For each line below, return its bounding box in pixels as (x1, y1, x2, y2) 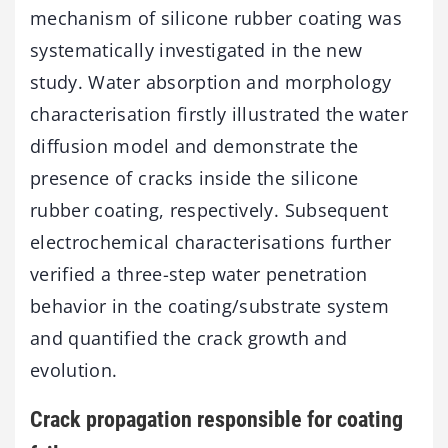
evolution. (30, 357, 118, 382)
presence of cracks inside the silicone (30, 165, 359, 190)
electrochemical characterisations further (30, 229, 392, 254)
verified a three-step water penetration (30, 261, 368, 286)
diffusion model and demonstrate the (30, 133, 359, 158)
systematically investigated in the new (30, 37, 363, 62)
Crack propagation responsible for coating (30, 406, 403, 432)
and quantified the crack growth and (30, 325, 348, 350)
